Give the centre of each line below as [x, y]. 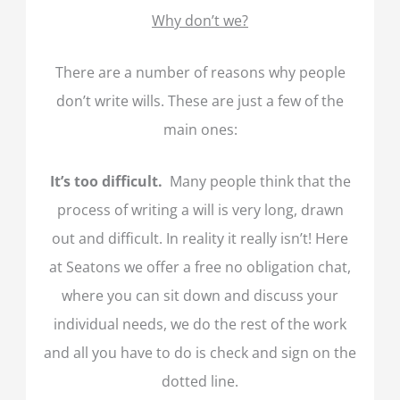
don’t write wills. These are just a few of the [200, 101]
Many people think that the [260, 181]
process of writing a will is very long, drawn [200, 210]
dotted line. [200, 381]
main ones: [200, 129]
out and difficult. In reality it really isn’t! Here [200, 238]
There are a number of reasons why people [200, 72]
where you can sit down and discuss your [200, 296]
